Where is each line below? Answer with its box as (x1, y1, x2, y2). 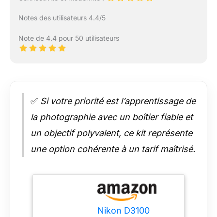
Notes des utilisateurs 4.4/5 (18, 13, 106, 22)
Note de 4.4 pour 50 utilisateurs (18, 33, 119, 42)
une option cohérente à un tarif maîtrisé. (31, 143, 195, 154)
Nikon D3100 (97, 205, 150, 216)
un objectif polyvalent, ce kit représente (31, 127, 192, 138)
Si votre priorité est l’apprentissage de (38, 95, 196, 106)
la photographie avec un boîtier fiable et (31, 111, 193, 122)
